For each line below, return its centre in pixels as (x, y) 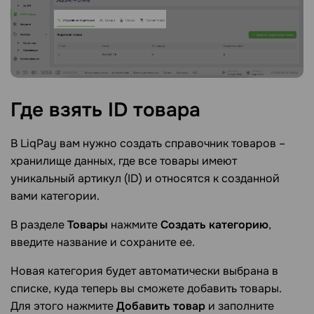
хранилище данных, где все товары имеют (124, 161)
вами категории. (55, 196)
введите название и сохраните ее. (103, 242)
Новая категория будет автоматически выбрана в (144, 271)
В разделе (39, 224)
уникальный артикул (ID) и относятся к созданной (145, 178)
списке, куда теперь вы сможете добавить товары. (146, 288)
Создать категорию (214, 224)
